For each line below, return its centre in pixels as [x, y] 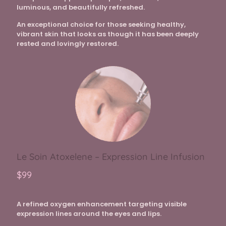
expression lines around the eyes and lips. [89, 214]
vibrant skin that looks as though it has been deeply [108, 34]
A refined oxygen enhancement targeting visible [102, 204]
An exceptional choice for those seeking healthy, [101, 25]
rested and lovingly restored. [68, 44]
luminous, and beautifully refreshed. [81, 8]
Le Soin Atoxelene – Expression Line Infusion [111, 157]
